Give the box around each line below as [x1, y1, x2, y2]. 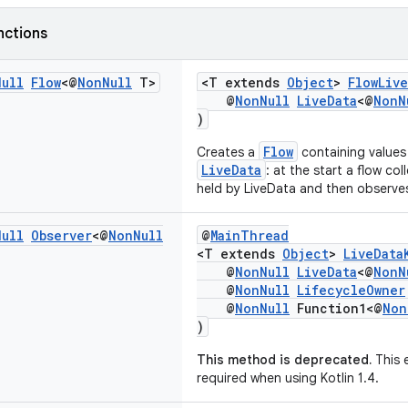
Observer [31, 227, 92, 244]
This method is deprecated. [197, 352, 372, 368]
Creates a [197, 144, 259, 160]
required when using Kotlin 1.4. [197, 370, 379, 386]
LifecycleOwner [297, 281, 405, 299]
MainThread [210, 227, 289, 244]
